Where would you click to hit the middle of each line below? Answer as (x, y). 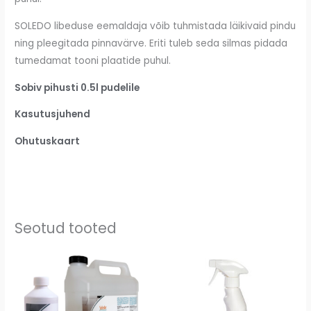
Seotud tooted (66, 228)
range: (113, 267)
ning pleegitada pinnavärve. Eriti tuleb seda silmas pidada (151, 44)
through (117, 289)
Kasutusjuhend (53, 115)
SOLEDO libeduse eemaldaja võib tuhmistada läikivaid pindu (155, 26)
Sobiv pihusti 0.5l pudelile (77, 87)
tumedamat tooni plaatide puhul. (93, 61)
